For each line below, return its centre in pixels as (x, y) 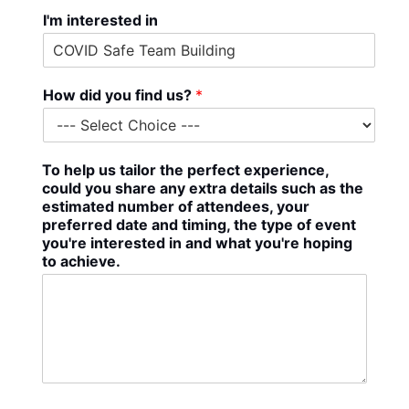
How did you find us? (119, 95)
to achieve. (81, 262)
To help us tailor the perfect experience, (185, 170)
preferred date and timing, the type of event (199, 225)
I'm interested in (100, 21)
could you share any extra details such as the (202, 189)
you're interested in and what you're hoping (197, 243)
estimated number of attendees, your (175, 207)
